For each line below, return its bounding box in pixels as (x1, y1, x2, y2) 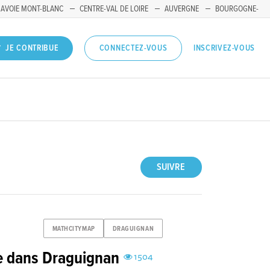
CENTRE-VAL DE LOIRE (80, 4, 148, 14)
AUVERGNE (165, 4, 199, 14)
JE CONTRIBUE (5, 43, 59, 54)
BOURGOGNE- (215, 4, 259, 14)
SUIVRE (157, 161, 186, 174)
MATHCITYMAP (52, 224, 95, 233)
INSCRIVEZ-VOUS (193, 42, 255, 54)
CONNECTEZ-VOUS (99, 43, 168, 54)
